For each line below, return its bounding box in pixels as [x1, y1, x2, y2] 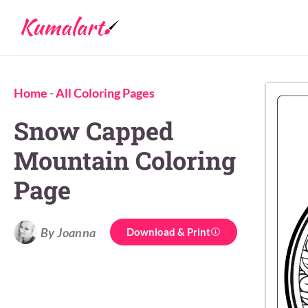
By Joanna [41, 224, 96, 240]
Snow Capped [14, 114, 173, 147]
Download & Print [126, 225, 210, 238]
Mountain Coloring [14, 144, 236, 177]
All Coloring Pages [56, 85, 155, 100]
